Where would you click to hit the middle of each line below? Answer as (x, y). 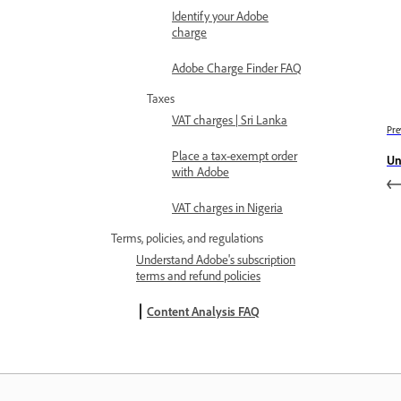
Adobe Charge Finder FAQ (237, 68)
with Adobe (200, 171)
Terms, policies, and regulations (187, 238)
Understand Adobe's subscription (216, 259)
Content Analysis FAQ (203, 311)
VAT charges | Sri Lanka (230, 119)
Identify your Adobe (220, 16)
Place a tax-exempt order (235, 155)
